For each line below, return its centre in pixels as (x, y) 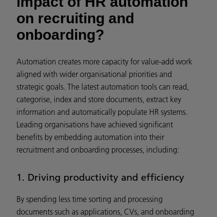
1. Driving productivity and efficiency (100, 177)
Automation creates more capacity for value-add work (104, 61)
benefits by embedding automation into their (90, 137)
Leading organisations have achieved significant (95, 124)
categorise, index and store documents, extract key (99, 99)
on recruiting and (75, 18)
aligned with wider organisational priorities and (94, 74)
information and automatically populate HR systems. (102, 112)
